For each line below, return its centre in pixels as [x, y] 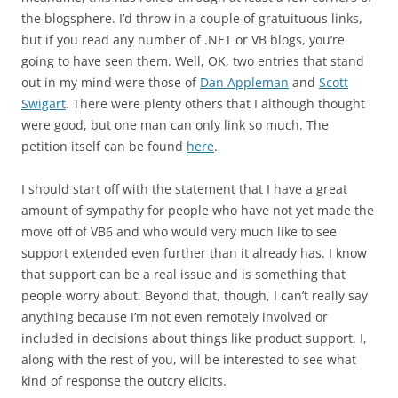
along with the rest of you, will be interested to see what [189, 359]
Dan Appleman [244, 82]
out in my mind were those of [111, 82]
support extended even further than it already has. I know [194, 253]
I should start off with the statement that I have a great [184, 189]
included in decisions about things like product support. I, [194, 338]
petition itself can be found [104, 146]
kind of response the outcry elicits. [124, 381]
